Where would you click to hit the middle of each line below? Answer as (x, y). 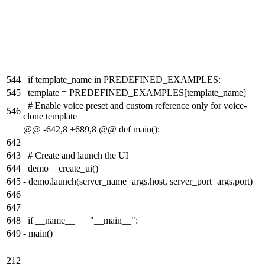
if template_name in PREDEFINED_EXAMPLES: (124, 80)
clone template (50, 117)
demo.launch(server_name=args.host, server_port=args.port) (140, 182)
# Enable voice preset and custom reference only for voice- (137, 106)
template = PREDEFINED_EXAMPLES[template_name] (137, 93)
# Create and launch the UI (78, 156)
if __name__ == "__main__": (83, 221)
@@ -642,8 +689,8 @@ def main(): (91, 130)
